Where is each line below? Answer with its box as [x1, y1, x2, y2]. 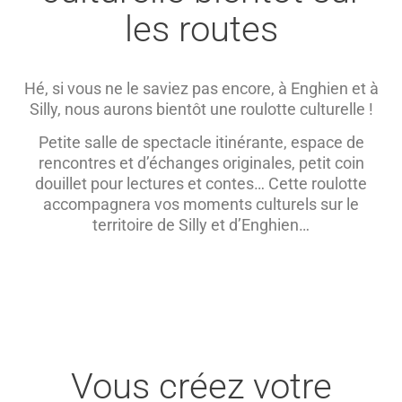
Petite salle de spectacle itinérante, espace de [38, 133, 364, 153]
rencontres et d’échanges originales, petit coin [38, 153, 364, 173]
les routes [124, 8, 278, 51]
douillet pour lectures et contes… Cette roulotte [35, 174, 367, 194]
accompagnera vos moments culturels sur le [43, 195, 359, 214]
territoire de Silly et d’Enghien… [92, 215, 310, 235]
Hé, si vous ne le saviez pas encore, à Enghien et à [23, 79, 379, 99]
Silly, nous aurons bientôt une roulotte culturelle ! [29, 100, 373, 119]
